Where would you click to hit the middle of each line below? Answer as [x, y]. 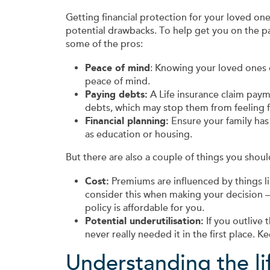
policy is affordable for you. [145, 208]
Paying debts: [116, 95]
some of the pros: [104, 44]
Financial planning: [127, 121]
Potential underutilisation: [144, 221]
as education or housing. [139, 135]
